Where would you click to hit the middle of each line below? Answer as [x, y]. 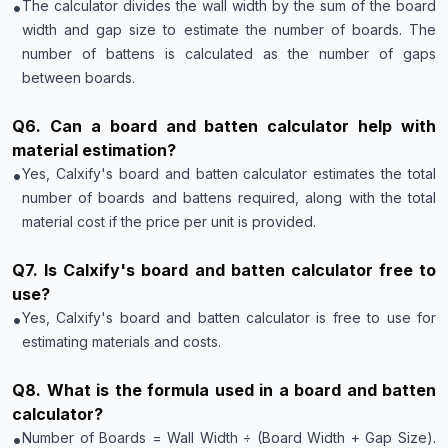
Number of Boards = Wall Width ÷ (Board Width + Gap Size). [229, 437]
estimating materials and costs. [121, 341]
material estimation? [94, 150]
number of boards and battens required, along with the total [229, 197]
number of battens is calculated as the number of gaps [229, 53]
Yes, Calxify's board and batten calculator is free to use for [229, 317]
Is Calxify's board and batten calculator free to [240, 270]
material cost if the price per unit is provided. [169, 221]
